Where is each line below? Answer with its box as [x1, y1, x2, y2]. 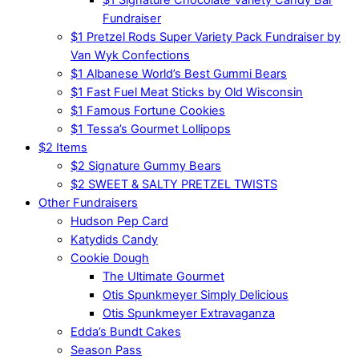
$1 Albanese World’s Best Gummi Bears [71, 66, 287, 81]
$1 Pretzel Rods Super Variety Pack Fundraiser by [71, 29, 341, 44]
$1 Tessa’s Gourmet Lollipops [71, 121, 231, 136]
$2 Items [38, 139, 87, 155]
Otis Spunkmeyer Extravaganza [103, 305, 275, 321]
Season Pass [71, 342, 142, 357]
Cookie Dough [71, 250, 149, 265]
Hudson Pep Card [71, 213, 168, 228]
